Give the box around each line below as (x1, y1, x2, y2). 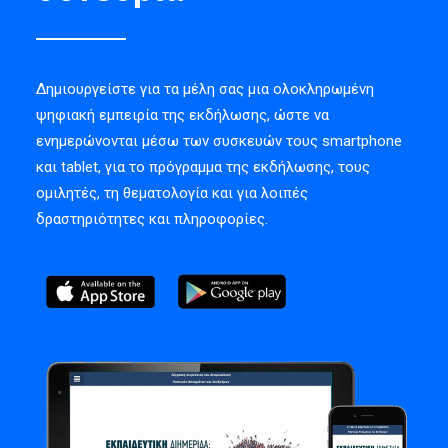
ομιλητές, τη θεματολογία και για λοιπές (36, 184, 308, 202)
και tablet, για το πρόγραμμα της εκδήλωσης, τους (36, 158, 370, 176)
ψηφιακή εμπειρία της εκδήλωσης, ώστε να (36, 106, 329, 124)
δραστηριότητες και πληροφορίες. (36, 210, 268, 228)
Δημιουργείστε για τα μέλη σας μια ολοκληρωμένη (36, 80, 374, 98)
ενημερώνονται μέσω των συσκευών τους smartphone (36, 132, 402, 150)
